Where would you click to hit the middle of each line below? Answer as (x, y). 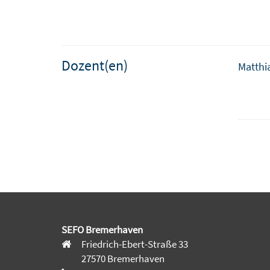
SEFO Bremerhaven (102, 229)
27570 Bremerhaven (122, 258)
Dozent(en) (95, 65)
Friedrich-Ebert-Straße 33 (134, 244)
